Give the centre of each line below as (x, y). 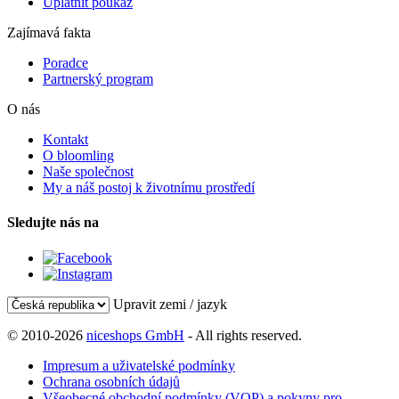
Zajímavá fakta (49, 33)
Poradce (65, 63)
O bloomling (78, 156)
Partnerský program (98, 79)
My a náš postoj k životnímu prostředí (149, 188)
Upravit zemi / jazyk (170, 304)
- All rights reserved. (243, 335)
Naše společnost (88, 172)
